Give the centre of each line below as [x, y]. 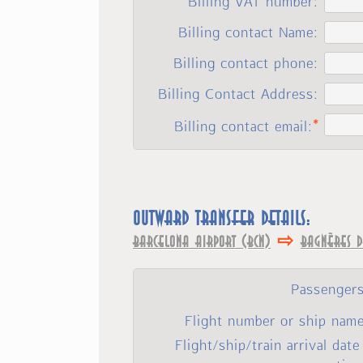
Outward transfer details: [222, 218]
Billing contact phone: [246, 63]
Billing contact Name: [249, 32]
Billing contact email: [244, 126]
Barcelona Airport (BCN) [202, 241]
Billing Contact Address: [239, 94]
